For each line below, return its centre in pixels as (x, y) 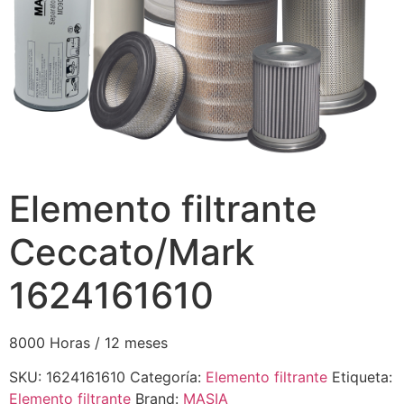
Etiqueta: (362, 377)
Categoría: (168, 377)
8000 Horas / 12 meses (88, 343)
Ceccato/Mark (132, 252)
